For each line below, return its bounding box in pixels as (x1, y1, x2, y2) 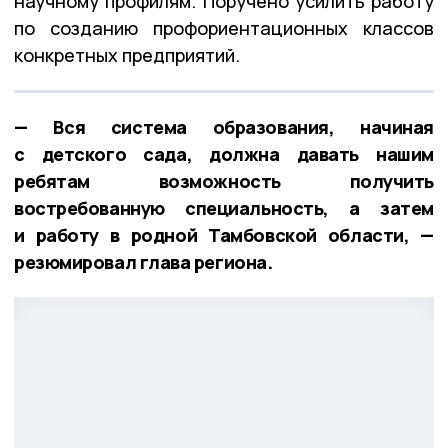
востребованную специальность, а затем (14, 195, 434, 220)
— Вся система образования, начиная (14, 114, 434, 139)
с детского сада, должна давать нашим (14, 141, 434, 166)
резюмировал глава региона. (14, 249, 273, 274)
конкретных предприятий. (14, 42, 240, 67)
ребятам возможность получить (14, 168, 434, 193)
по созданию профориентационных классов (14, 15, 434, 40)
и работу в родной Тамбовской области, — (14, 222, 434, 247)
